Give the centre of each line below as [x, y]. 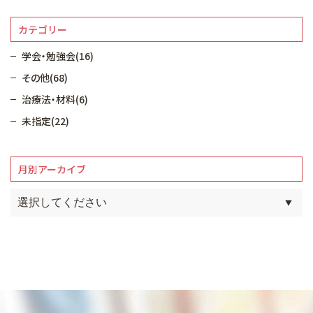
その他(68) [45, 78]
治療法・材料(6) [55, 99]
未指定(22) [45, 121]
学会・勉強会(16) [58, 56]
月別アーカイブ [52, 169]
